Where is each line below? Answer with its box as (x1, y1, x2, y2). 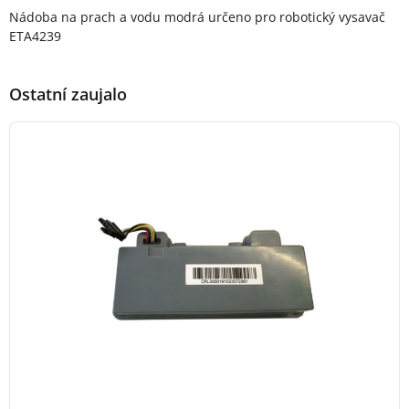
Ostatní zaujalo (9, 83, 127, 105)
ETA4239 (9, 27, 61, 45)
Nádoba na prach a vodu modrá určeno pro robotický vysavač (9, 8, 385, 26)
